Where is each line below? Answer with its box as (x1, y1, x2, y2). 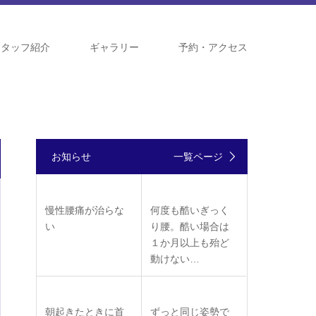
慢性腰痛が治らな (45, 205, 124, 216)
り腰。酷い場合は (150, 221, 229, 232)
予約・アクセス (178, 42, 248, 53)
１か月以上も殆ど (150, 237, 229, 248)
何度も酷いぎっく (150, 205, 229, 216)
